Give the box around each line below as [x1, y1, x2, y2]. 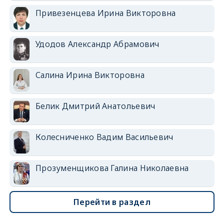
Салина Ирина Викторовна [35, 69, 144, 81]
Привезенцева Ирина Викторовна [35, 7, 176, 19]
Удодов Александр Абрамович [35, 38, 159, 50]
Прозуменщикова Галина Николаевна [35, 162, 189, 174]
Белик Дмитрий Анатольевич [35, 100, 155, 112]
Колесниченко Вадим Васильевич [35, 131, 173, 143]
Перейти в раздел [73, 196, 150, 208]
